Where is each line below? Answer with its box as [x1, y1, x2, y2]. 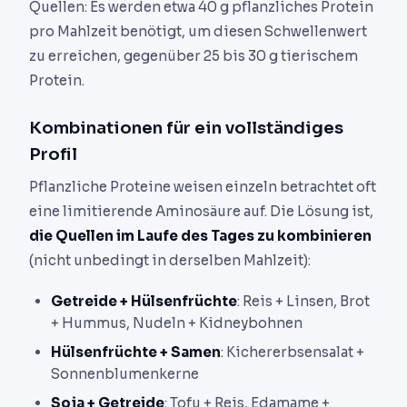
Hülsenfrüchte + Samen [51, 342, 221, 361]
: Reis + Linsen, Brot [237, 292, 370, 310]
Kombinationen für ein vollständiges [29, 117, 343, 139]
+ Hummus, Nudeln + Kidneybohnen [51, 313, 303, 332]
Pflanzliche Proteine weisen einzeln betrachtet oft [29, 178, 376, 196]
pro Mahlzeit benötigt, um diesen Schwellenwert [29, 23, 367, 41]
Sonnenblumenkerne [51, 364, 199, 382]
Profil [29, 144, 77, 165]
